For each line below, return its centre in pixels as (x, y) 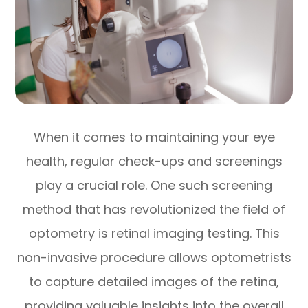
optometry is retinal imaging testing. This (154, 233)
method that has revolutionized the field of (154, 209)
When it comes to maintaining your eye (154, 137)
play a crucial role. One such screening (154, 185)
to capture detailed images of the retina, (154, 281)
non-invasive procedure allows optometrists (154, 257)
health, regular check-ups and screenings (154, 161)
